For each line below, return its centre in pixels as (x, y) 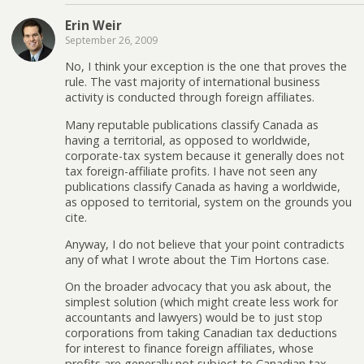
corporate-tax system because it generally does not (205, 155)
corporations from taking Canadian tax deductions (201, 333)
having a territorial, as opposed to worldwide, (188, 140)
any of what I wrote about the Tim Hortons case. (197, 260)
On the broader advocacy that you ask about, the (198, 287)
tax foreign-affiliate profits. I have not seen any (191, 171)
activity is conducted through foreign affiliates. (190, 97)
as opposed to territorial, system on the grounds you (208, 201)
